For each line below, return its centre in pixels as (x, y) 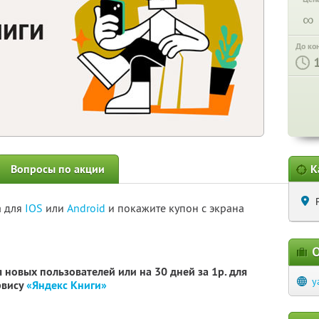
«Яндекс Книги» (67, 285)
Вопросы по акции (58, 169)
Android (88, 208)
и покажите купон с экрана (176, 208)
